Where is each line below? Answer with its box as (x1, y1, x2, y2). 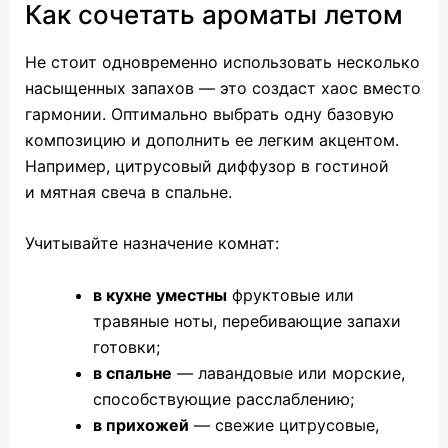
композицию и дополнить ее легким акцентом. (24, 129, 399, 150)
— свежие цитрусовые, (188, 415, 379, 436)
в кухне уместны (92, 285, 227, 306)
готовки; (92, 337, 160, 358)
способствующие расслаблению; (92, 389, 354, 410)
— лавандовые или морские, (171, 363, 405, 384)
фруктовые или (226, 285, 354, 306)
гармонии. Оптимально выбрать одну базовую (24, 103, 394, 124)
